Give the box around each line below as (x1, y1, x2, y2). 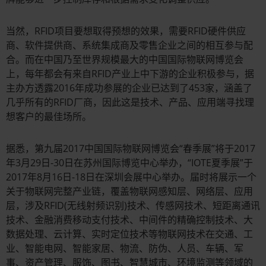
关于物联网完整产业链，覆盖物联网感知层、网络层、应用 (6, 184, 253, 198)
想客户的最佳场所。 (6, 109, 91, 123)
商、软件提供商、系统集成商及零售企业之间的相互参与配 (6, 38, 253, 52)
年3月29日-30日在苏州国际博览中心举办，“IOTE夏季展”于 (6, 156, 253, 169)
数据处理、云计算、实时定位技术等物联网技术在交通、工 (6, 227, 253, 240)
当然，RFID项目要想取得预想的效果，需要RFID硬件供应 (6, 24, 246, 37)
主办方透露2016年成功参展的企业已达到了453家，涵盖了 (6, 81, 252, 94)
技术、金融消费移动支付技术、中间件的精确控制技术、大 (6, 213, 253, 226)
